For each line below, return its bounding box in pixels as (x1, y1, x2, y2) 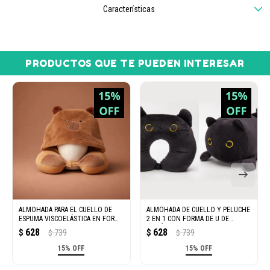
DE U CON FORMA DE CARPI (19, 223, 98, 232)
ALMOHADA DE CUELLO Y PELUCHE (146, 205, 250, 214)
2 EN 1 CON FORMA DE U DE (146, 214, 229, 223)
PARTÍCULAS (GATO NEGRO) (146, 223, 227, 232)
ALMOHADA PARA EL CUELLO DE (19, 205, 112, 214)
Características (103, 4, 155, 14)
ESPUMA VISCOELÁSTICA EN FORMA (19, 214, 124, 223)
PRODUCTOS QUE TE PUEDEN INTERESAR (25, 57, 245, 69)
